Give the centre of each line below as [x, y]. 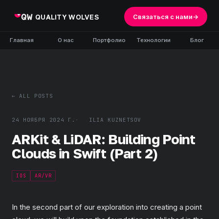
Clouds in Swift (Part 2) [85, 153]
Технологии [153, 40]
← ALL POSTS [33, 96]
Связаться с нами [163, 17]
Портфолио [109, 40]
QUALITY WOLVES [67, 17]
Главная [22, 40]
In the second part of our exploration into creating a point [107, 207]
